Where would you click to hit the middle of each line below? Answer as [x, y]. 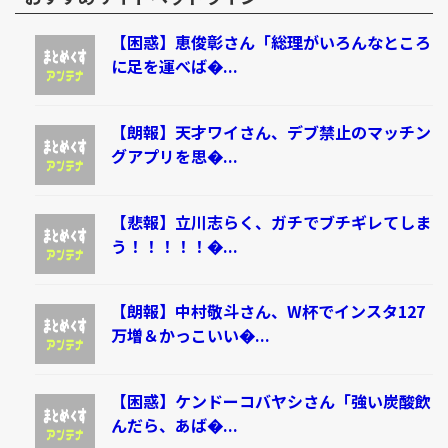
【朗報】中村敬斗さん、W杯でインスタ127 [267, 311]
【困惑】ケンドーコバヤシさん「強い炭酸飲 [270, 401]
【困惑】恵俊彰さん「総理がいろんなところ [270, 42]
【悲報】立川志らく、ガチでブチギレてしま [270, 221]
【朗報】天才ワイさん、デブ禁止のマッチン [270, 131]
